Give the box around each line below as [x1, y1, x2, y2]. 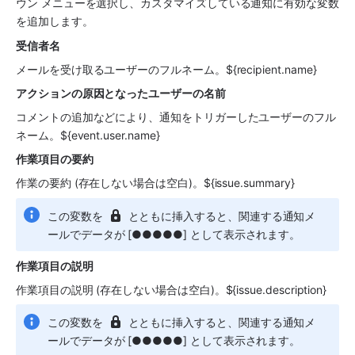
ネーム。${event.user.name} [16, 128, 160, 143]
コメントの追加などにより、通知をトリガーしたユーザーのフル [16, 110, 336, 124]
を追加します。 [16, 14, 94, 29]
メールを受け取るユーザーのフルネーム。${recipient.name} [16, 62, 317, 76]
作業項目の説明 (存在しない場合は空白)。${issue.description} [16, 283, 327, 297]
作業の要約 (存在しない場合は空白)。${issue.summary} [16, 176, 295, 190]
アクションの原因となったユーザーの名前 [16, 86, 226, 100]
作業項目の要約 [16, 152, 94, 166]
